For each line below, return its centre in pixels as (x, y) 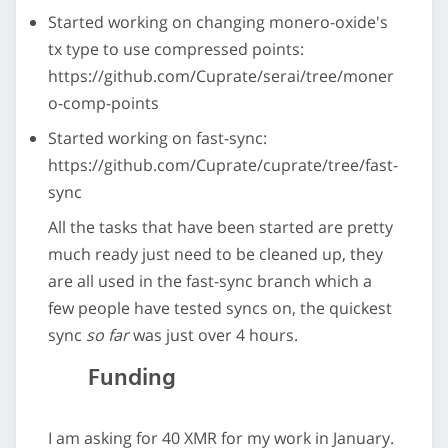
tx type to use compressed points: (176, 49)
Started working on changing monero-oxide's (218, 22)
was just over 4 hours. (213, 335)
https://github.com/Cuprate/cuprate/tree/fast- (223, 165)
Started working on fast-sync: (157, 138)
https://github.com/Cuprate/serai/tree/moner (221, 76)
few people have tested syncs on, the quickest (220, 308)
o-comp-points (103, 103)
